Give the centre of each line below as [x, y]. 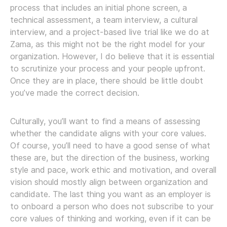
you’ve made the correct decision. [75, 93]
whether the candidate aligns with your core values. [108, 133]
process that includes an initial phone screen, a [99, 8]
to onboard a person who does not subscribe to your [112, 206]
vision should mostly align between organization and [109, 182]
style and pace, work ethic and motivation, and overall [113, 170]
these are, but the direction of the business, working [110, 158]
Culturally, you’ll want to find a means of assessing [105, 121]
